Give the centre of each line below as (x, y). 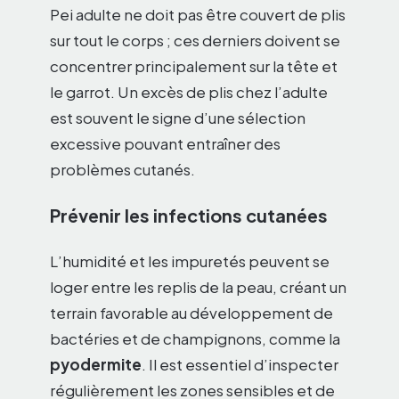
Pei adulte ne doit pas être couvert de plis (198, 15)
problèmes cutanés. (122, 170)
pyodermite (96, 365)
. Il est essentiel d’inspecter (240, 365)
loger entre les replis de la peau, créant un (198, 287)
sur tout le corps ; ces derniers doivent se (195, 41)
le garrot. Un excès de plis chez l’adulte (189, 92)
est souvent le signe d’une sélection (178, 118)
